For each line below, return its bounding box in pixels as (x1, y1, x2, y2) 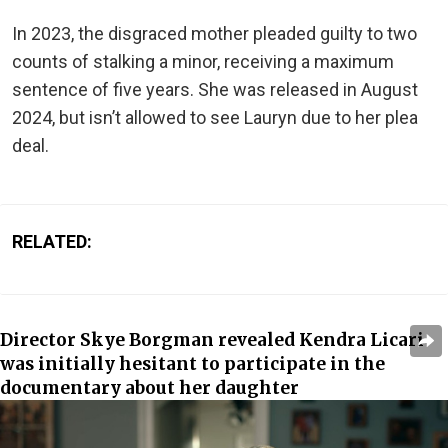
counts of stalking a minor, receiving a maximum (12, 50, 394, 72)
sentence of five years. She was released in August (12, 78, 418, 100)
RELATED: (12, 230, 92, 252)
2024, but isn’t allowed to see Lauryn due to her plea (12, 106, 418, 128)
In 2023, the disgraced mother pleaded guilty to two (12, 22, 417, 44)
